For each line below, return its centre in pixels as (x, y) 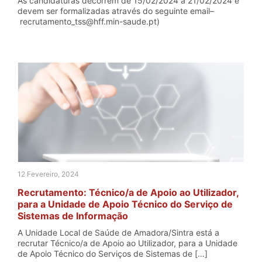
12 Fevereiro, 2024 (48, 174)
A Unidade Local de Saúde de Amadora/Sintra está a (118, 232)
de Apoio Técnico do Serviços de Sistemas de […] (113, 254)
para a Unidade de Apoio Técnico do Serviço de (125, 204)
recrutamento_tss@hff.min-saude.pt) (89, 21)
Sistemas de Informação (73, 216)
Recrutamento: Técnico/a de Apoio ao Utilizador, (128, 192)
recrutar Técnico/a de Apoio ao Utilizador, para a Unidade (127, 243)
